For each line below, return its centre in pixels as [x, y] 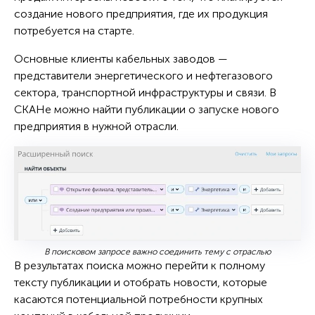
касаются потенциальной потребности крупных [139, 299]
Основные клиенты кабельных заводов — [121, 58]
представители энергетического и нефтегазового [143, 75]
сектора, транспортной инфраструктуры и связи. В [145, 92]
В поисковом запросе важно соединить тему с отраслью [157, 251]
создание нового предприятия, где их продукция [141, 13]
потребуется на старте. [74, 30]
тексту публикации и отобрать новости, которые [141, 282]
